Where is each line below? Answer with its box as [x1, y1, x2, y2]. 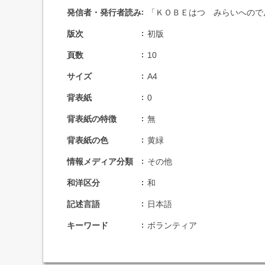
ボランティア [147, 221, 197, 230]
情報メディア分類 [67, 157, 133, 166]
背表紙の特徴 [67, 114, 117, 124]
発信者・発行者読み [67, 8, 141, 17]
